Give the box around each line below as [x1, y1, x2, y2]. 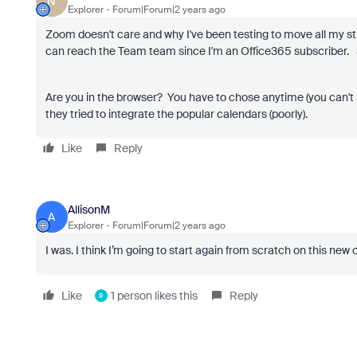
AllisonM [67, 202, 110, 217]
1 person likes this [110, 288, 198, 303]
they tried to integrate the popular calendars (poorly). [45, 107, 308, 121]
